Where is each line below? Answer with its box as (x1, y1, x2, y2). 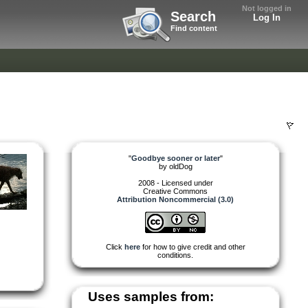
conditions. (157, 250, 193, 259)
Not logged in (242, 4, 291, 12)
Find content (170, 24, 217, 32)
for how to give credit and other (140, 242, 245, 251)
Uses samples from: (88, 289, 214, 304)
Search (170, 9, 216, 24)
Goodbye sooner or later (131, 153, 220, 162)
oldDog (168, 162, 192, 170)
